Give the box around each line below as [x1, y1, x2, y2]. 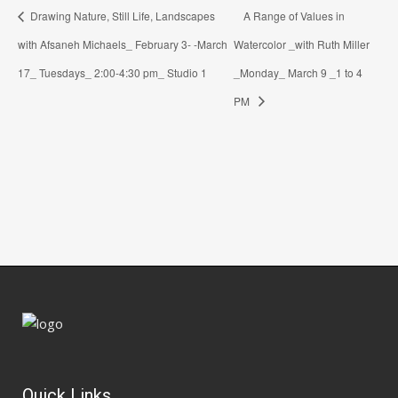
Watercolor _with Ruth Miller [234, 36, 370, 52]
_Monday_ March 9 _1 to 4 [234, 64, 363, 80]
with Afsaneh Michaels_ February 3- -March [18, 36, 227, 52]
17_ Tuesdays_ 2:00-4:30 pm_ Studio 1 [18, 64, 207, 80]
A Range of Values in [243, 8, 346, 24]
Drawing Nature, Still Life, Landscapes [28, 8, 215, 24]
